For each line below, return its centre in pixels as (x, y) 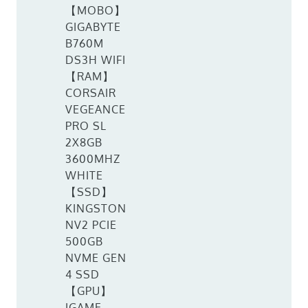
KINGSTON (96, 208)
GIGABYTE (93, 27)
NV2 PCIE (91, 225)
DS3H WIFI (96, 60)
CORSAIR (91, 93)
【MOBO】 (96, 10)
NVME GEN (96, 258)
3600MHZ (93, 159)
